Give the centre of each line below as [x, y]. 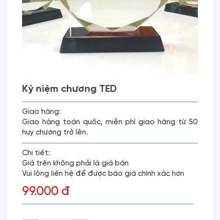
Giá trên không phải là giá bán [75, 164]
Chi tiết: [36, 153]
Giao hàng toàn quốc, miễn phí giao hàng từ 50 [110, 122]
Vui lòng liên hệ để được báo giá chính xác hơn [103, 174]
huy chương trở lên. [55, 133]
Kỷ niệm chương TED [69, 89]
